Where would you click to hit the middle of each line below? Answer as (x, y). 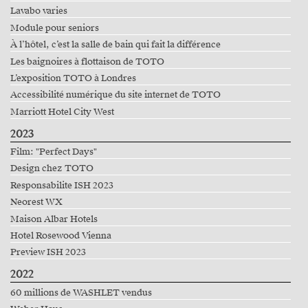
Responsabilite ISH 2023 (62, 185)
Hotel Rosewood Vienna (60, 235)
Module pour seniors (54, 28)
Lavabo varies (38, 11)
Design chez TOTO (52, 169)
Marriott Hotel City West (62, 112)
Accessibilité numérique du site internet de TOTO (115, 95)
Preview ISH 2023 (48, 253)
